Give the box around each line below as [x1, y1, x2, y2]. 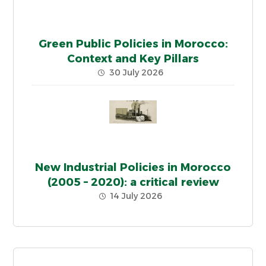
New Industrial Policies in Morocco [35, 160, 231, 174]
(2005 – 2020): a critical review [47, 175, 219, 189]
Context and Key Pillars [67, 52, 199, 65]
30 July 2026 [109, 66, 163, 78]
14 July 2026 [110, 190, 162, 201]
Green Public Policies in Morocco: [38, 37, 228, 50]
